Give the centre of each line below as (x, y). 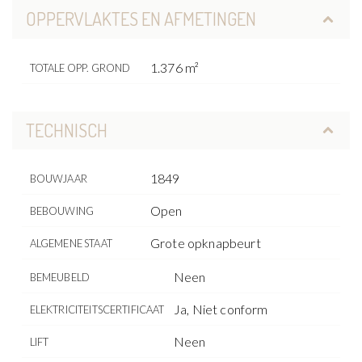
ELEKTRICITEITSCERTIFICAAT (97, 309)
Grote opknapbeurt (206, 243)
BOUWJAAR (58, 179)
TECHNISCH (66, 130)
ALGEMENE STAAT (71, 243)
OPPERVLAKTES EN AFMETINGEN (141, 19)
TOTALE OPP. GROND (80, 67)
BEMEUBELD (60, 277)
